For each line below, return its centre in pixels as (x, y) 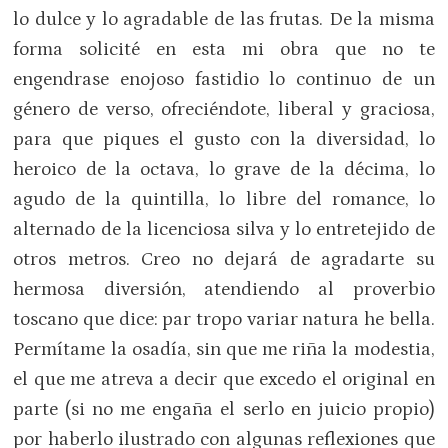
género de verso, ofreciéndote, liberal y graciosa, (224, 109)
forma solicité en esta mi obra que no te (224, 49)
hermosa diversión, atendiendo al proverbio (224, 289)
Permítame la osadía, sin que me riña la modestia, (224, 349)
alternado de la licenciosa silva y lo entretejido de (224, 229)
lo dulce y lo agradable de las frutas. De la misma (224, 19)
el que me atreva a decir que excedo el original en (224, 379)
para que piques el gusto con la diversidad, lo (224, 139)
